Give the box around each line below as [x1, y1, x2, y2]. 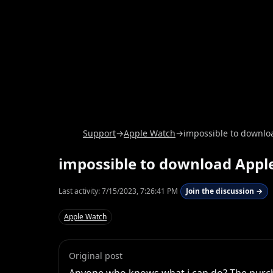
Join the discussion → [186, 186, 263, 197]
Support [83, 127, 116, 139]
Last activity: [58, 186, 102, 197]
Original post [69, 250, 122, 262]
